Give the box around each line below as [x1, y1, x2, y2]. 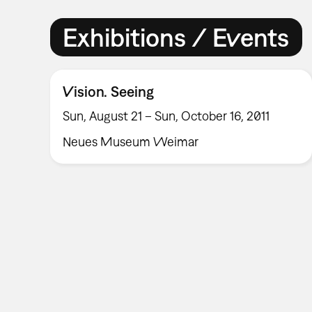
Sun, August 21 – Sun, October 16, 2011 [63, 109, 270, 124]
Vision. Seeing [63, 83, 155, 100]
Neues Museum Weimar [63, 134, 199, 149]
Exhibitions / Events [63, 22, 290, 52]
